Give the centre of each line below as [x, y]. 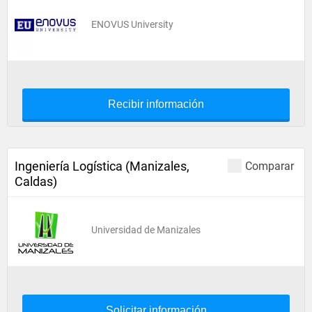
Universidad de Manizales [146, 230]
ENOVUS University [132, 24]
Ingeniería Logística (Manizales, [102, 166]
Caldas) [36, 181]
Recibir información [156, 104]
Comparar [270, 166]
